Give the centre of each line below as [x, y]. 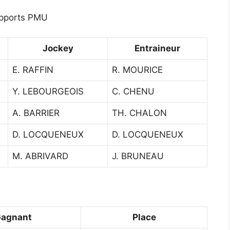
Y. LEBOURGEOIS [48, 91]
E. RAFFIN [33, 70]
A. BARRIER [36, 113]
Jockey [58, 48]
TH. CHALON [139, 113]
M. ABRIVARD [40, 156]
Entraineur [157, 48]
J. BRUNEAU [138, 156]
